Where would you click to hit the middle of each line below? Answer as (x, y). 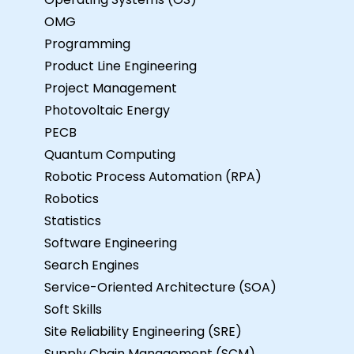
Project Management (111, 88)
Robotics (72, 198)
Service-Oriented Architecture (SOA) (160, 287)
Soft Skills (73, 309)
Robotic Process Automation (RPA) (153, 176)
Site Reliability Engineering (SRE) (143, 331)
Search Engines (92, 265)
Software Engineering (111, 243)
